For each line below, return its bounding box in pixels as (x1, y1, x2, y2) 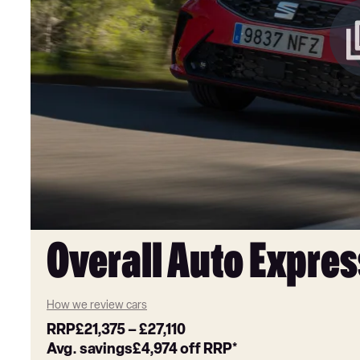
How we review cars (47, 298, 147, 313)
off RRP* (178, 340, 238, 358)
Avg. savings (47, 340, 133, 358)
